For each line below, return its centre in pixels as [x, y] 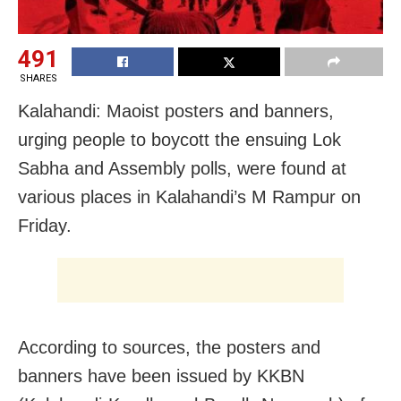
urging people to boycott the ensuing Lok [179, 139]
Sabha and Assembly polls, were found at [182, 168]
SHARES [38, 78]
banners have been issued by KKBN [161, 375]
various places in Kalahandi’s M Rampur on [189, 196]
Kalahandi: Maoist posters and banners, [176, 111]
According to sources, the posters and [169, 347]
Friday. [45, 225]
